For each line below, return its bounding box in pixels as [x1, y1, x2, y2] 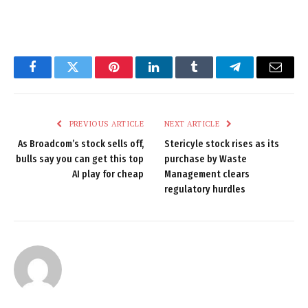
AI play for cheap [72, 168, 144, 180]
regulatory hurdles [164, 183, 245, 195]
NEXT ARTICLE [164, 118, 222, 129]
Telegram [234, 71, 281, 84]
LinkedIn [153, 71, 199, 84]
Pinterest [112, 71, 156, 84]
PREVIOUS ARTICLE [67, 118, 144, 129]
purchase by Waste [164, 153, 247, 165]
